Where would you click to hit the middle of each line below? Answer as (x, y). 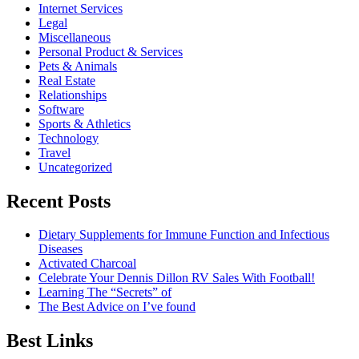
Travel (54, 152)
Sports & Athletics (85, 123)
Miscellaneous (75, 37)
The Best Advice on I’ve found (117, 307)
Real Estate (67, 80)
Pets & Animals (78, 66)
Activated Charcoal (87, 264)
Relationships (73, 95)
